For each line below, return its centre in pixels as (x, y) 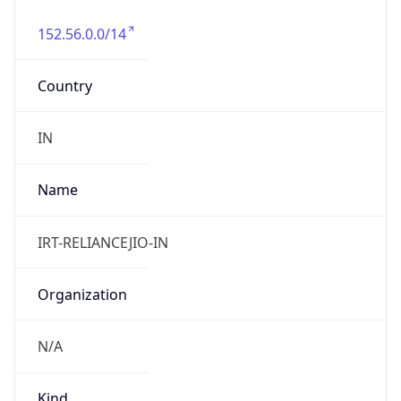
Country (64, 85)
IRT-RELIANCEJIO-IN (102, 242)
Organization (82, 294)
